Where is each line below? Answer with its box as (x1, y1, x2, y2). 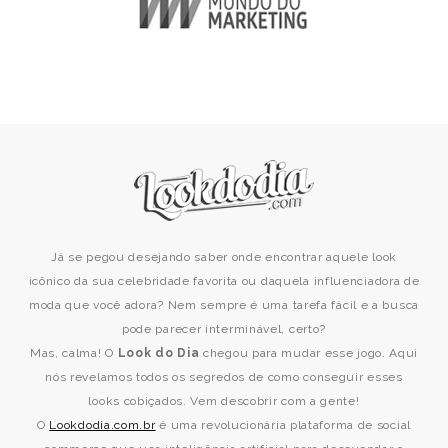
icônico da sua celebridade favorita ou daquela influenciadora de (28, 273, 420, 288)
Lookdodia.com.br (49, 417, 156, 432)
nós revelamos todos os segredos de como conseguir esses (45, 369, 403, 384)
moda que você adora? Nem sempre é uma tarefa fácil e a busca (28, 297, 419, 312)
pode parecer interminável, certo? (121, 321, 327, 336)
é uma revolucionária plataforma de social (155, 417, 411, 432)
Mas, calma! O (29, 345, 118, 360)
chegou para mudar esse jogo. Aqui (199, 345, 419, 360)
